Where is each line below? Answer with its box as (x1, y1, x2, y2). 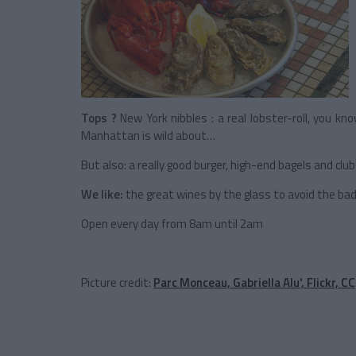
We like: (81, 185, 123, 204)
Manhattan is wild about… (81, 126, 215, 145)
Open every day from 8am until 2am (81, 215, 263, 234)
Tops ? (81, 109, 117, 128)
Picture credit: (81, 273, 153, 292)
